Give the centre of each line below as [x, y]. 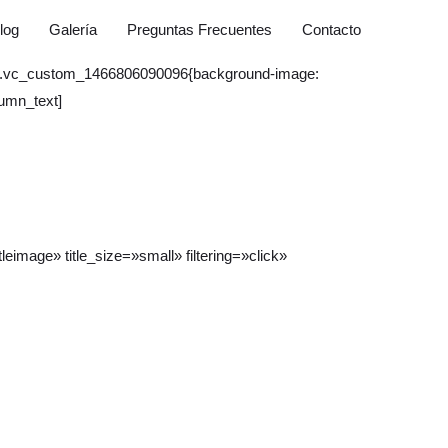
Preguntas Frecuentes [199, 29]
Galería [73, 29]
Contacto [331, 29]
